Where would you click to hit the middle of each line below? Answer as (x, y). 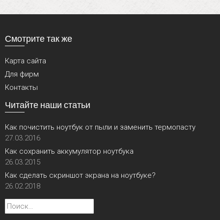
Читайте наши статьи (48, 105)
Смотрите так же (39, 39)
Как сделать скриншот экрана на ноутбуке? (80, 176)
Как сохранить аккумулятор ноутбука (69, 151)
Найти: (15, 204)
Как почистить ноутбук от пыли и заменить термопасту (100, 127)
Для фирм (22, 74)
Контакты (21, 88)
